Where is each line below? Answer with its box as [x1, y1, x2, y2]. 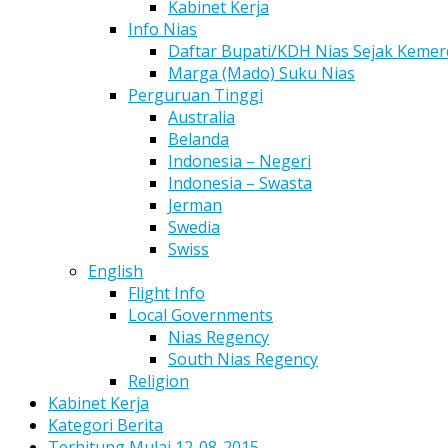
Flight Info [128, 282, 205, 304]
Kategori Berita [48, 414, 163, 436]
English [88, 260, 143, 282]
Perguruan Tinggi [128, 84, 263, 106]
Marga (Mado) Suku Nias [168, 62, 355, 84]
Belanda [168, 128, 229, 150]
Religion [128, 370, 189, 392]
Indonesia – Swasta [168, 172, 312, 194]
